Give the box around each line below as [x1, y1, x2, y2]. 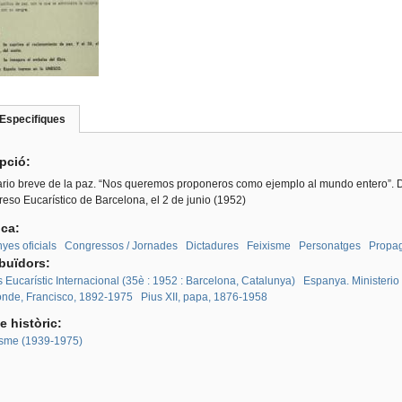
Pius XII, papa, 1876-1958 [140, 291, 267, 303]
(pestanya [65, 113, 114, 126]
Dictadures [185, 240, 239, 252]
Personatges [298, 240, 361, 252]
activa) [65, 129, 98, 142]
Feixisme [246, 240, 291, 252]
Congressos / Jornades [64, 240, 178, 252]
